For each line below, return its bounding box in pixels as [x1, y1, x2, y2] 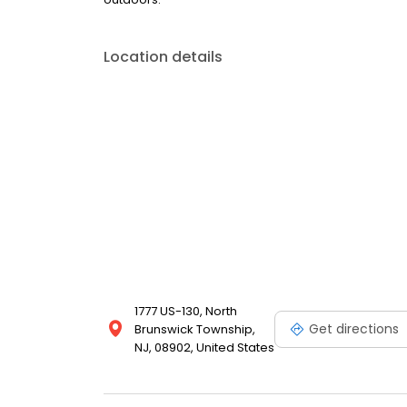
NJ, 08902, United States [134, 339, 274, 357]
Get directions [309, 319, 399, 338]
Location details [104, 46, 223, 68]
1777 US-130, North [134, 303, 237, 321]
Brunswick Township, [134, 321, 255, 339]
